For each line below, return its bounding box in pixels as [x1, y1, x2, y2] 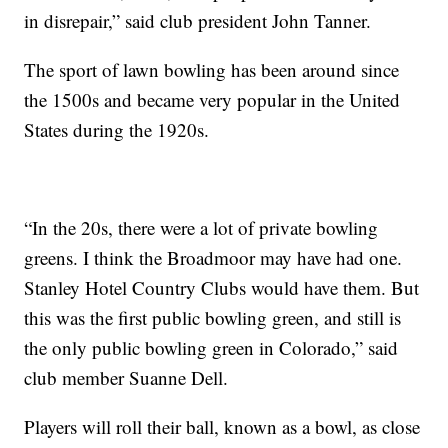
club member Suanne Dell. [24, 365, 229, 391]
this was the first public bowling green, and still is [24, 305, 402, 331]
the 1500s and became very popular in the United [24, 87, 401, 113]
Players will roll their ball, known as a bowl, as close [24, 414, 421, 440]
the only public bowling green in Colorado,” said [24, 335, 399, 361]
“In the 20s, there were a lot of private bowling [24, 215, 379, 241]
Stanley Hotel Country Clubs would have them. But [24, 275, 420, 301]
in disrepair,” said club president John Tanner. [24, 8, 372, 34]
